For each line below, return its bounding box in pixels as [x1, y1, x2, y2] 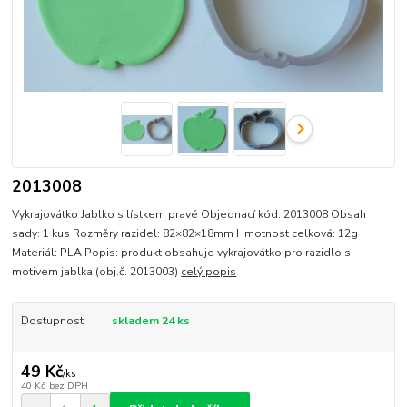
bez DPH [48, 379, 88, 393]
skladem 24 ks [111, 313, 190, 328]
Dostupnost [20, 313, 84, 328]
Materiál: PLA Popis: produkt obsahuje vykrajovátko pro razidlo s [12, 244, 352, 260]
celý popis [181, 263, 237, 279]
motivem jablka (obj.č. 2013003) [12, 263, 182, 279]
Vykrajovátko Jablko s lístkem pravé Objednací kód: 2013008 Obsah [12, 206, 367, 222]
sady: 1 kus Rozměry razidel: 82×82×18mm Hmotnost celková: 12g [12, 225, 359, 241]
